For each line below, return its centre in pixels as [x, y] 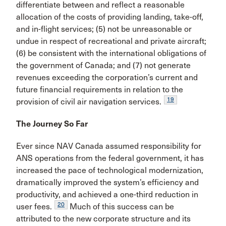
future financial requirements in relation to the [100, 90]
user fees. [34, 207]
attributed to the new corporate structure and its [103, 219]
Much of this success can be [121, 207]
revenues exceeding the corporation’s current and [107, 77]
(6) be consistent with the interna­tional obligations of [111, 53]
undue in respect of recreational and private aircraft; [111, 41]
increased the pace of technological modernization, [110, 170]
